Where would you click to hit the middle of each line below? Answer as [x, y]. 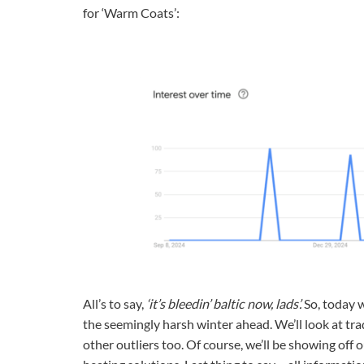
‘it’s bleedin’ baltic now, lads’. [224, 304]
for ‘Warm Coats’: [131, 13]
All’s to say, [115, 304]
